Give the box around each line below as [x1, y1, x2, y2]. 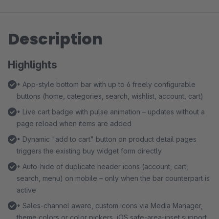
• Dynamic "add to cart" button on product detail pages [17, 135, 197, 143]
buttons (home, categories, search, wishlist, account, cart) [17, 92, 203, 100]
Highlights [8, 59, 57, 71]
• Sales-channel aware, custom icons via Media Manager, [17, 201, 203, 210]
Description [8, 28, 103, 50]
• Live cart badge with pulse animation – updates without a [17, 108, 205, 116]
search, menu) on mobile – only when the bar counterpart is [17, 174, 210, 182]
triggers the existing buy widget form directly [17, 147, 162, 155]
